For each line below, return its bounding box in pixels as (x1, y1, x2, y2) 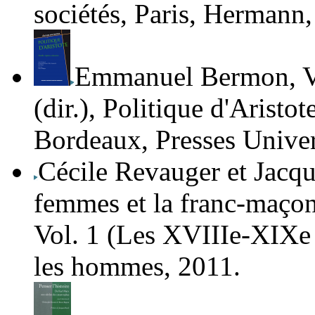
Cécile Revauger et (38, 156, 247, 187)
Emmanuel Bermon (75, 61, 289, 92)
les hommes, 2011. (34, 251, 240, 282)
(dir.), (34, 93, 103, 124)
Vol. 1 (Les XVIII (34, 219, 229, 250)
